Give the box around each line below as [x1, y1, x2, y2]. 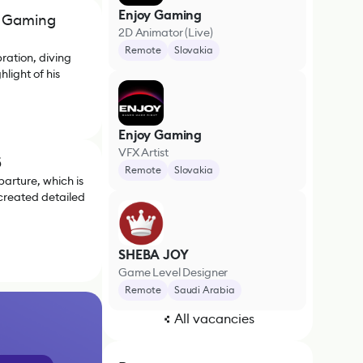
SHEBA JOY [118, 246, 189, 263]
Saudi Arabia [173, 284, 235, 296]
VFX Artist [118, 145, 169, 160]
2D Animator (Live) [118, 25, 213, 40]
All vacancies [173, 310, 254, 327]
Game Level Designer [118, 265, 228, 280]
